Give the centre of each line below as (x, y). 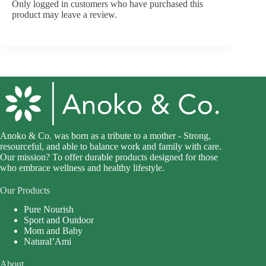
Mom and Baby (53, 231)
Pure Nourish (49, 210)
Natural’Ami (47, 242)
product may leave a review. (64, 15)
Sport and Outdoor (59, 220)
